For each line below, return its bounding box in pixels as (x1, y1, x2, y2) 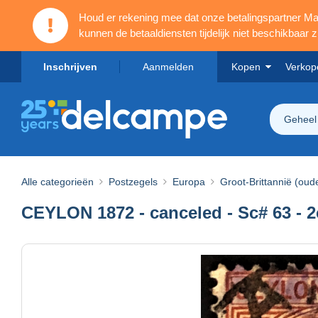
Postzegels (109, 175, 158, 187)
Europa (172, 175, 205, 187)
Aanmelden (143, 61, 194, 72)
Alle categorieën (21, 175, 94, 187)
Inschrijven (43, 61, 97, 72)
